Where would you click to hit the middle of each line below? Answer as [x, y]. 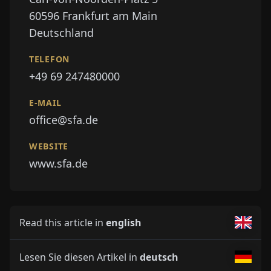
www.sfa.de [58, 163]
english [124, 222]
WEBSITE [49, 146]
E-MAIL [45, 102]
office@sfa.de [64, 119]
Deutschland [61, 32]
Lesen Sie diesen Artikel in [80, 257]
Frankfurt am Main [110, 15]
